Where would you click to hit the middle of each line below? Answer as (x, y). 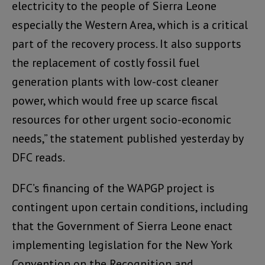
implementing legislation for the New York (122, 245)
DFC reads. (38, 157)
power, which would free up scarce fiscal (115, 100)
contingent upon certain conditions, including (130, 207)
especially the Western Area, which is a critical (130, 25)
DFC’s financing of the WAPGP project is (113, 188)
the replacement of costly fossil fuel (106, 62)
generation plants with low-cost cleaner (115, 81)
